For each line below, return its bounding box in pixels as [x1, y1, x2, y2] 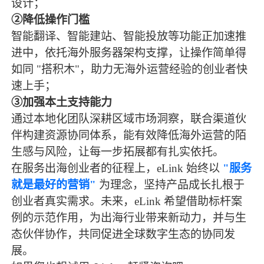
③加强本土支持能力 [11, 96, 113, 109]
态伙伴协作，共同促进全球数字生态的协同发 [11, 228, 236, 241]
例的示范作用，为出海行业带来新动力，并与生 [11, 212, 247, 225]
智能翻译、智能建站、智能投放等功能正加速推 [11, 30, 247, 43]
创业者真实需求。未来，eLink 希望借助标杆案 [11, 195, 243, 208]
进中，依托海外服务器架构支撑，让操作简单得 [11, 47, 247, 60]
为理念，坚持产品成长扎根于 [96, 179, 245, 192]
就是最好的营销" [11, 179, 97, 192]
